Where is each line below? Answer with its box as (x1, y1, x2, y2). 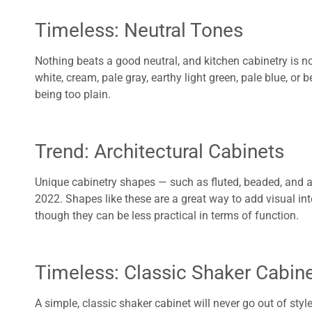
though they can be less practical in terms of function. (35, 209, 302, 223)
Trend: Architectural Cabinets (35, 140, 284, 164)
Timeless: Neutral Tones (35, 19, 243, 42)
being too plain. (35, 88, 111, 102)
